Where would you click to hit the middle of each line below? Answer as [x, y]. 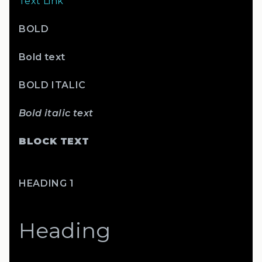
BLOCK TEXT [54, 141]
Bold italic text [56, 113]
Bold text [42, 57]
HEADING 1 [46, 183]
